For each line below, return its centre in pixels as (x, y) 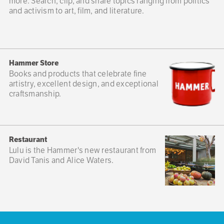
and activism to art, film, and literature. (76, 10)
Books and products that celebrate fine (78, 73)
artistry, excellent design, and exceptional (83, 83)
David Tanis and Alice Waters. (61, 160)
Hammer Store (33, 62)
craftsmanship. (35, 93)
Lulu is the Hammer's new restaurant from (82, 150)
